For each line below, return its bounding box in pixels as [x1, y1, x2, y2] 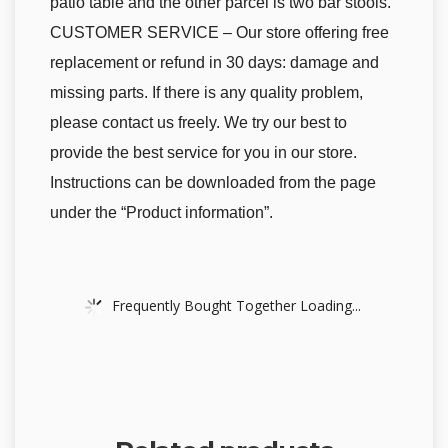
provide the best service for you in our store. [50, 144, 357, 162]
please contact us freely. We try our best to [50, 114, 347, 132]
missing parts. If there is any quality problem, [50, 84, 363, 102]
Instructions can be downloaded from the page [50, 174, 376, 192]
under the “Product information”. [50, 204, 273, 222]
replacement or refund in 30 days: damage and [50, 54, 379, 72]
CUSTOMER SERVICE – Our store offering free [50, 24, 389, 42]
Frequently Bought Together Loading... [112, 295, 361, 315]
